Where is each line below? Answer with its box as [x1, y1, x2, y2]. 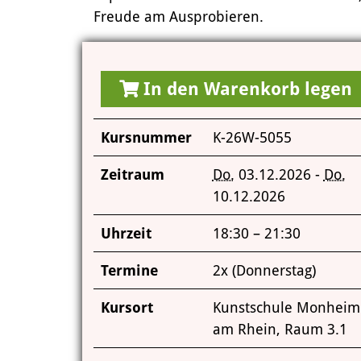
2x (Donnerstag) [212, 262, 316, 279]
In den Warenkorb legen [138, 79, 352, 99]
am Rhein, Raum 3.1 [212, 321, 347, 338]
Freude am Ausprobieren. [93, 8, 263, 25]
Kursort [100, 299, 153, 316]
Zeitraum [100, 166, 164, 183]
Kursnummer [100, 129, 192, 146]
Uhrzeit [100, 225, 151, 242]
